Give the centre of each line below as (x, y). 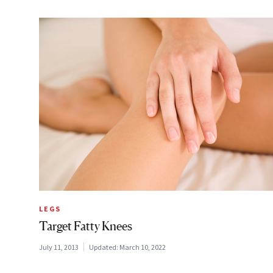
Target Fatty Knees (86, 226)
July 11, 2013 (59, 247)
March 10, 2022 (143, 247)
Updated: (104, 247)
